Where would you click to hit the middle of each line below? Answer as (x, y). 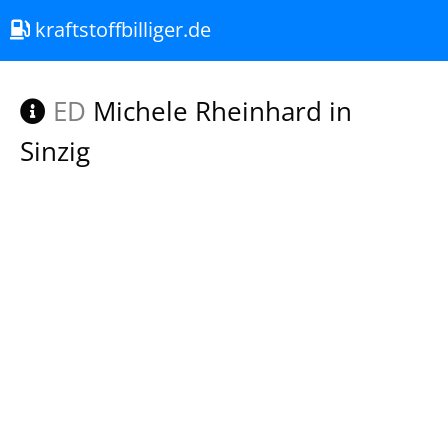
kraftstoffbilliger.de (120, 29)
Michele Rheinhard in (219, 111)
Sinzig (55, 151)
